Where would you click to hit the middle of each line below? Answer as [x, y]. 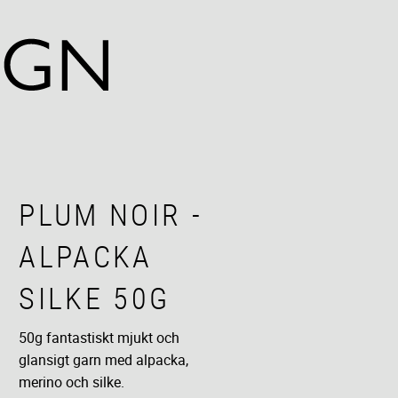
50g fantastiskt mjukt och [99, 338]
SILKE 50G [95, 298]
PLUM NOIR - [111, 214]
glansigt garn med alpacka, [104, 360]
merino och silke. [72, 382]
